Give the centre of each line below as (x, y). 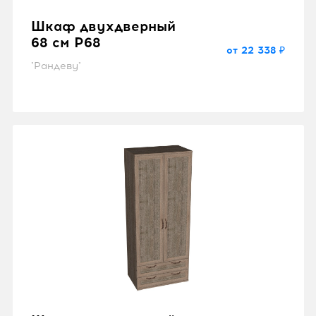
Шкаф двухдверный (103, 27)
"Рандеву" (56, 66)
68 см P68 (66, 43)
